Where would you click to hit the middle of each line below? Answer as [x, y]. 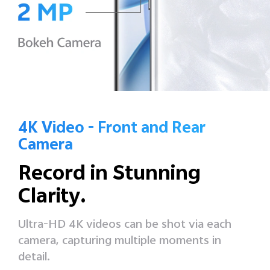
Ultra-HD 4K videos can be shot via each [125, 225]
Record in [65, 175]
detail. [34, 257]
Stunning [157, 175]
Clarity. [52, 198]
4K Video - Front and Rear [112, 129]
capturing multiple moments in [142, 241]
